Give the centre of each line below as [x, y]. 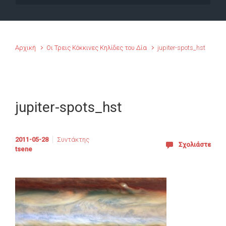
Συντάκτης [73, 140]
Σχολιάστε [195, 144]
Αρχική [25, 47]
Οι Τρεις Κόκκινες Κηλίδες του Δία [97, 47]
